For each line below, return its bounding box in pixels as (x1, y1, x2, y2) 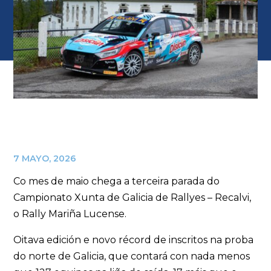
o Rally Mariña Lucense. (13, 207, 127, 220)
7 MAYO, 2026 (13, 152, 77, 164)
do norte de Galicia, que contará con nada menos (13, 250, 250, 262)
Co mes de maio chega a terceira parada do (13, 175, 220, 187)
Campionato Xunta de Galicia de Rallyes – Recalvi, (13, 191, 252, 203)
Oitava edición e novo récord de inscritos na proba (13, 233, 254, 246)
